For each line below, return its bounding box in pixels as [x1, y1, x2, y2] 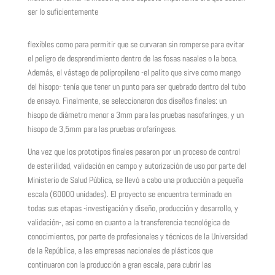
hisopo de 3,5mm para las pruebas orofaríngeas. [27, 123, 179, 134]
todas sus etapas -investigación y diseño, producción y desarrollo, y [27, 203, 238, 214]
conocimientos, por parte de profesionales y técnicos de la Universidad [27, 231, 247, 242]
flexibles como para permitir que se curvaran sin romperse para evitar [27, 39, 244, 50]
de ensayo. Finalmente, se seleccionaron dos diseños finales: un [27, 95, 227, 106]
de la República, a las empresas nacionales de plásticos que [27, 245, 213, 256]
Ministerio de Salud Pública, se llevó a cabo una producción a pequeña [27, 174, 243, 185]
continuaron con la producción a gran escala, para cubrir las [27, 259, 211, 270]
